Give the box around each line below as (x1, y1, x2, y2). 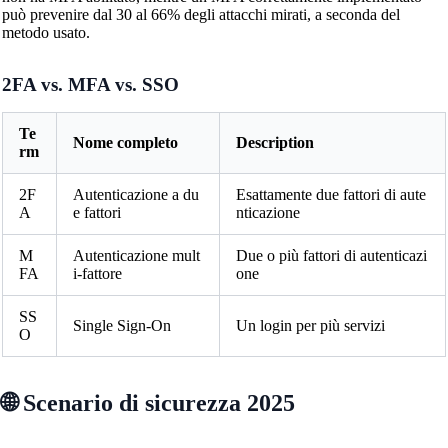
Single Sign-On (72, 316, 171, 334)
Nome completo (72, 133, 178, 151)
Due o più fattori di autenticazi (235, 246, 427, 264)
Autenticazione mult (72, 246, 200, 264)
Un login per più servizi (235, 316, 385, 334)
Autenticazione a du (72, 185, 199, 203)
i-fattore (72, 264, 122, 282)
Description (235, 133, 314, 151)
